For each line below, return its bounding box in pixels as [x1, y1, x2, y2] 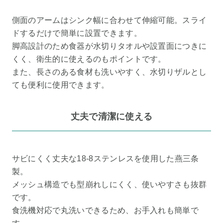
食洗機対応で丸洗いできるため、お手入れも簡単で [11, 206, 199, 215]
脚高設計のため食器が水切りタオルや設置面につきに [11, 42, 207, 51]
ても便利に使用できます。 [11, 81, 110, 90]
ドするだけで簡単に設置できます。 [11, 29, 142, 38]
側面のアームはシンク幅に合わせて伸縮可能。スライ [11, 16, 207, 25]
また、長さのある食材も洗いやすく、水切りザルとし [11, 68, 207, 77]
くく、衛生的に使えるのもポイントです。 [11, 55, 166, 64]
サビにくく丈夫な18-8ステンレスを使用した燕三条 [11, 154, 199, 163]
